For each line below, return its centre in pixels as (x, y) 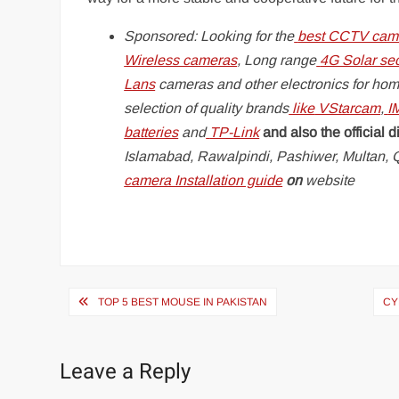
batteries (151, 132)
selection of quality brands (207, 108)
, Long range (277, 60)
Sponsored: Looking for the (209, 36)
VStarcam (348, 108)
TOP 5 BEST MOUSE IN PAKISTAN (183, 302)
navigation (122, 330)
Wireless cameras (181, 60)
